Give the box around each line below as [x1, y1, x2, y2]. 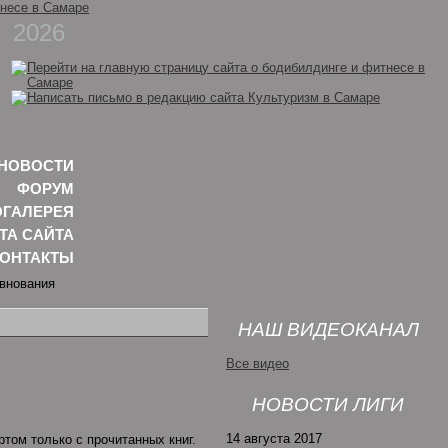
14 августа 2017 [226, 431, 322, 446]
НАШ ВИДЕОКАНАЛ [237, 319, 419, 340]
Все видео [226, 356, 289, 371]
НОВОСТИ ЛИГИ [252, 394, 404, 415]
